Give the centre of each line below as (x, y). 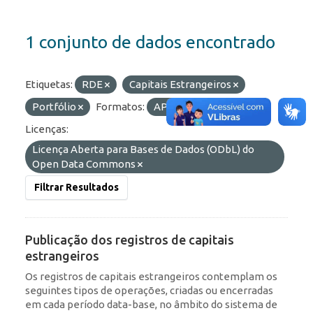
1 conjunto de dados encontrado (150, 42)
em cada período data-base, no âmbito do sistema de (151, 305)
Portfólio (55, 107)
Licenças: (47, 129)
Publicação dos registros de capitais (130, 240)
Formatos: (120, 107)
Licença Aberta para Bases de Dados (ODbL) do (143, 150)
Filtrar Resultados (77, 188)
